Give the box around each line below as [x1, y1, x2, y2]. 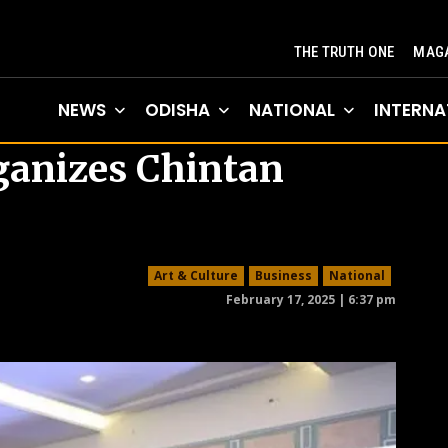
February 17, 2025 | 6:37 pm [226, 290, 396, 308]
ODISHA [145, 98, 210, 122]
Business [255, 267, 312, 284]
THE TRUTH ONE [293, 43, 395, 61]
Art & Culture [154, 267, 238, 284]
